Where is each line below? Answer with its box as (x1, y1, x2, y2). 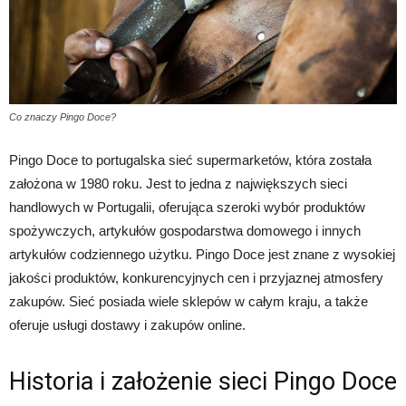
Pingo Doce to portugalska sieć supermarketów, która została (9, 151, 372, 168)
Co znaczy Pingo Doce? (9, 111, 116, 122)
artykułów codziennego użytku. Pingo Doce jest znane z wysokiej (9, 246, 395, 262)
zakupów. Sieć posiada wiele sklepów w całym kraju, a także (9, 293, 368, 309)
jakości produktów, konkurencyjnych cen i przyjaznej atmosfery (9, 269, 383, 285)
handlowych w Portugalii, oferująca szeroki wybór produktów (9, 198, 365, 215)
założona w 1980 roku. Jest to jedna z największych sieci (9, 175, 347, 191)
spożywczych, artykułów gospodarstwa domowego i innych (9, 222, 361, 238)
